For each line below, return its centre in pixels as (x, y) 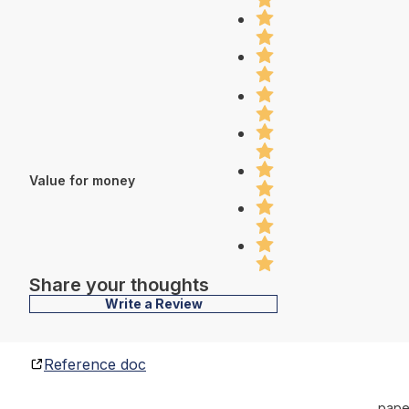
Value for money (82, 180)
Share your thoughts (119, 285)
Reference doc (95, 364)
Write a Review (153, 304)
